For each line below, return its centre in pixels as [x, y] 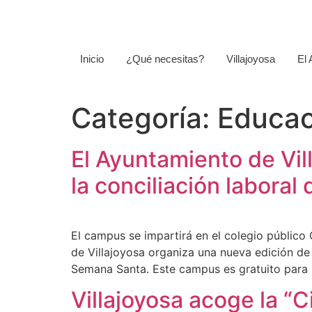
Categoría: [144, 118]
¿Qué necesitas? [165, 58]
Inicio [92, 58]
